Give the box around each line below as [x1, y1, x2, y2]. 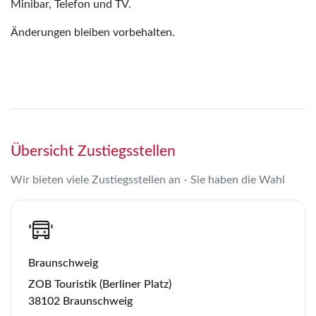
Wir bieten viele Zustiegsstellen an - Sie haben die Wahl [11, 174, 285, 186]
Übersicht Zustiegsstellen [11, 143, 176, 159]
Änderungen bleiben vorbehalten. [11, 26, 175, 38]
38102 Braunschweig [28, 295, 133, 307]
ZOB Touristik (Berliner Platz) [28, 278, 171, 290]
